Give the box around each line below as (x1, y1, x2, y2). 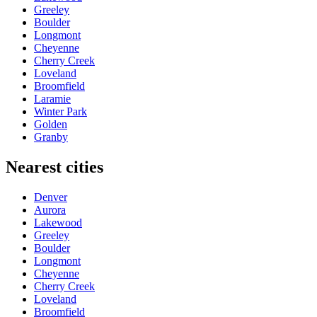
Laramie (34, 92, 71, 105)
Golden (34, 117, 67, 130)
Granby (34, 130, 68, 143)
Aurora (34, 203, 66, 216)
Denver (34, 190, 67, 203)
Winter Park (34, 105, 87, 117)
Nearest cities (6, 157, 103, 176)
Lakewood (34, 216, 82, 229)
